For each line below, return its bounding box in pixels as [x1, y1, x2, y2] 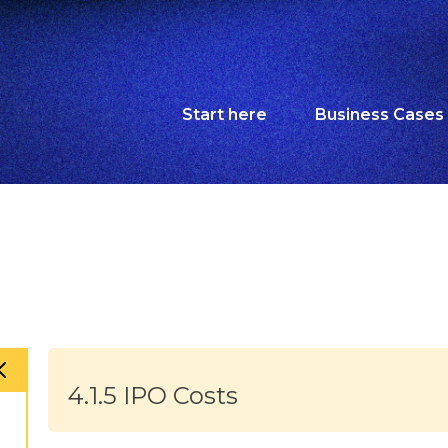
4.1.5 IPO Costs [68, 381, 239, 410]
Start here [182, 105, 267, 124]
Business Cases [315, 105, 444, 124]
